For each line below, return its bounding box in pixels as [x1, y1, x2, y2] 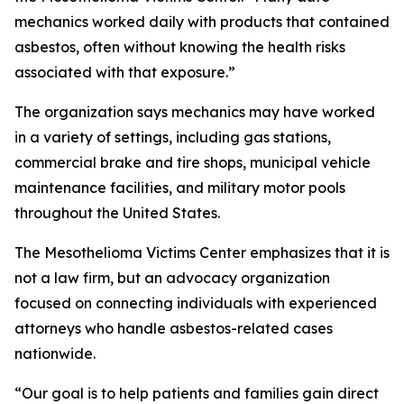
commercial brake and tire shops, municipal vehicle [14, 153, 371, 171]
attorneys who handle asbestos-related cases [14, 319, 333, 337]
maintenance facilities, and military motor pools [14, 179, 345, 197]
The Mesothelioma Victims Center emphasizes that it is [14, 243, 390, 262]
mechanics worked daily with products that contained [14, 13, 390, 31]
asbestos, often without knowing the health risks [14, 38, 345, 56]
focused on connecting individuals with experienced [14, 294, 377, 312]
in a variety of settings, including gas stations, [14, 128, 331, 146]
